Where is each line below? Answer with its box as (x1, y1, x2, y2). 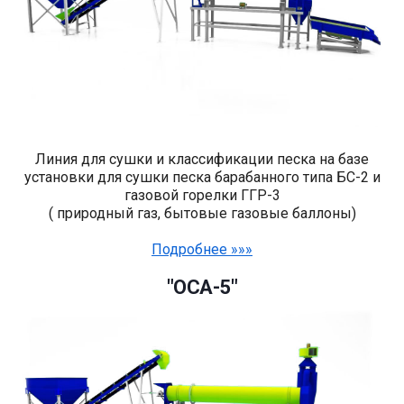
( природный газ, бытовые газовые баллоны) (48, 205, 356, 223)
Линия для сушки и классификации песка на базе (35, 151, 369, 169)
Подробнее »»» (151, 241, 252, 259)
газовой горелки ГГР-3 (124, 187, 280, 205)
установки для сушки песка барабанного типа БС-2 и (23, 169, 381, 187)
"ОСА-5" (166, 276, 238, 299)
